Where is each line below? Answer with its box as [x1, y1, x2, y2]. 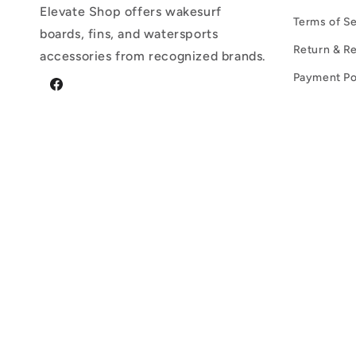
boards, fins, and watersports [40, 25, 219, 41]
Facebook [48, 86, 101, 100]
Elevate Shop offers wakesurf [40, 3, 222, 19]
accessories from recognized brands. [40, 48, 267, 64]
